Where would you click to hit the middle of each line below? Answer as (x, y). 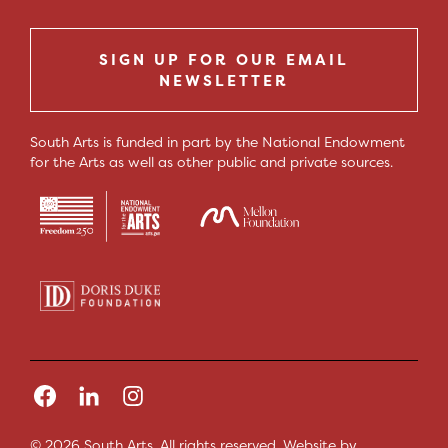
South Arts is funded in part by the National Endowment (217, 141)
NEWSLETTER (224, 80)
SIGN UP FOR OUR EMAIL (224, 59)
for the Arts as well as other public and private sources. (211, 161)
